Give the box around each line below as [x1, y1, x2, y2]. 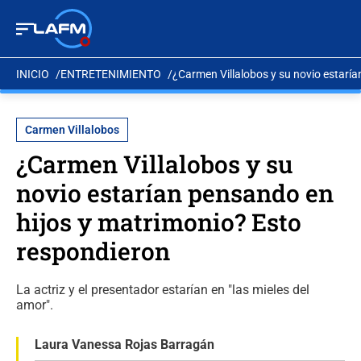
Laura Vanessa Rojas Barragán [35, 337, 214, 352]
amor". [16, 297, 53, 313]
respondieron [16, 235, 170, 267]
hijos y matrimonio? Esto [16, 206, 301, 238]
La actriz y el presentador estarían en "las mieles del [16, 282, 309, 297]
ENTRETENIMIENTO [60, 67, 161, 81]
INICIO [16, 67, 49, 81]
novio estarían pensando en [16, 177, 334, 209]
